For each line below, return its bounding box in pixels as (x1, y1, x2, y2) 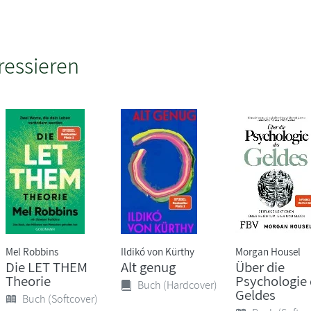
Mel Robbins (6, 244, 59, 258)
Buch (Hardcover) (137, 277, 217, 292)
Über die (235, 257, 285, 276)
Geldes (235, 285, 276, 304)
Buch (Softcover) (22, 291, 99, 306)
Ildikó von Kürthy (120, 244, 194, 258)
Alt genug (120, 257, 176, 276)
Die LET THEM (6, 257, 88, 276)
